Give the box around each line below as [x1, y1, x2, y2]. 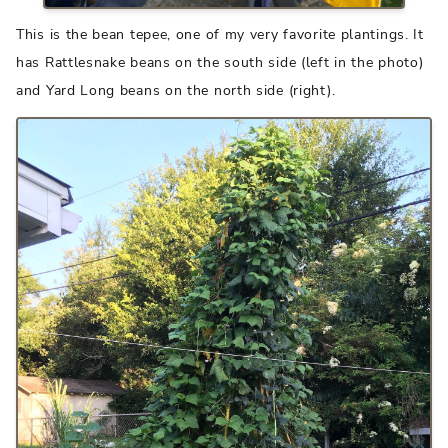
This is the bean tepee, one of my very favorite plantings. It [16, 25, 424, 45]
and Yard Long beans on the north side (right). [16, 81, 336, 101]
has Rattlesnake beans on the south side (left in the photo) [16, 53, 424, 73]
